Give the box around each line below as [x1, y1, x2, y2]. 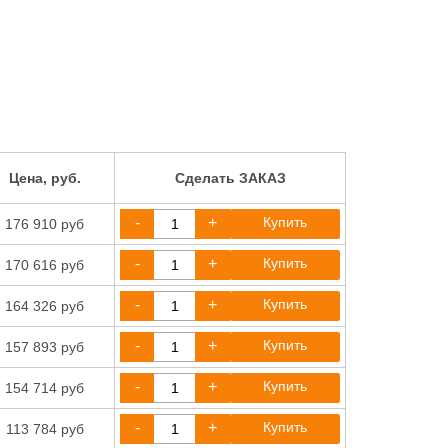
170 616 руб [5, 257, 84, 273]
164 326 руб [5, 298, 84, 314]
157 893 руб [5, 339, 84, 355]
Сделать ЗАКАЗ [174, 170, 286, 186]
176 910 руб [5, 216, 84, 232]
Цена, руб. [8, 170, 81, 186]
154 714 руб [5, 380, 84, 396]
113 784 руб [5, 421, 84, 437]
